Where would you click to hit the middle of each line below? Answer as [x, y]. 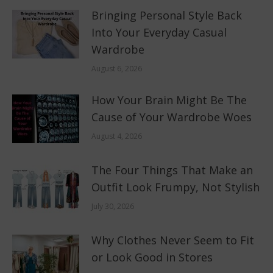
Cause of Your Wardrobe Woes [172, 117]
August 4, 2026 [117, 136]
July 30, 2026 [113, 206]
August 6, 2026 [117, 68]
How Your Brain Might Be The [169, 100]
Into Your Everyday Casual [159, 32]
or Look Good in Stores [152, 257]
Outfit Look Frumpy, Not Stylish [175, 187]
